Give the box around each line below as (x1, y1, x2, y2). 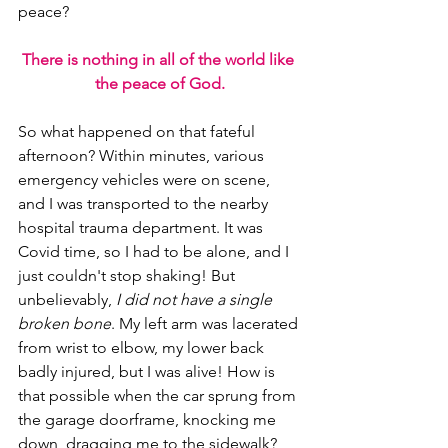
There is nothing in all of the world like (22, 50, 298, 69)
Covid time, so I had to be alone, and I (18, 242, 293, 261)
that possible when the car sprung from (18, 386, 300, 405)
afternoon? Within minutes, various (18, 146, 268, 165)
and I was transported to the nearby (18, 194, 272, 213)
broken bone (18, 314, 111, 333)
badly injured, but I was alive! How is (18, 362, 279, 381)
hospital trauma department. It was (18, 218, 267, 237)
